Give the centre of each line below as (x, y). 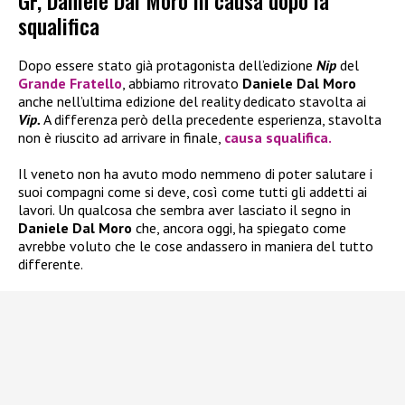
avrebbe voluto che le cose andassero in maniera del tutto (196, 246)
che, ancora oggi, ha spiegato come (241, 228)
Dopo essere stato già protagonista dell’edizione (165, 66)
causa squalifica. (278, 138)
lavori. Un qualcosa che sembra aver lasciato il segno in (184, 210)
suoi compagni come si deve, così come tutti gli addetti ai (193, 192)
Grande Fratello (70, 84)
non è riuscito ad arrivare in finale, (121, 138)
